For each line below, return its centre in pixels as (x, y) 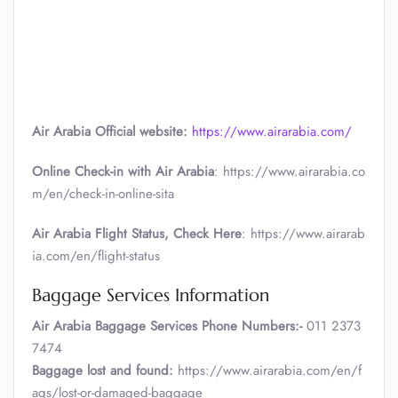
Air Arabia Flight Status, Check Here (137, 234)
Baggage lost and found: (103, 370)
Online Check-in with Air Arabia (123, 171)
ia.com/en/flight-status (96, 256)
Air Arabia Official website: (112, 131)
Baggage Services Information (151, 295)
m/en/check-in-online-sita (103, 194)
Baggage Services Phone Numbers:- (199, 326)
